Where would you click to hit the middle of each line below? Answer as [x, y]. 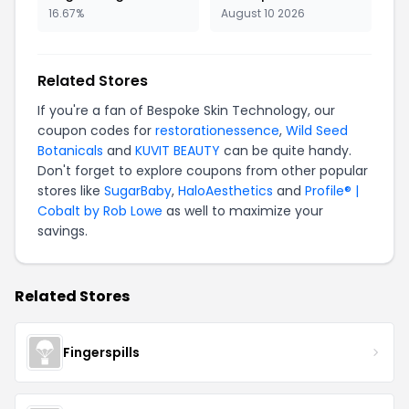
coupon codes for [96, 131]
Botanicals [70, 151]
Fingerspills [101, 352]
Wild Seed [317, 131]
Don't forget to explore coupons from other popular [203, 171]
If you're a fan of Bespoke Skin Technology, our [186, 110]
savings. [63, 231]
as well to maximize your [243, 211]
